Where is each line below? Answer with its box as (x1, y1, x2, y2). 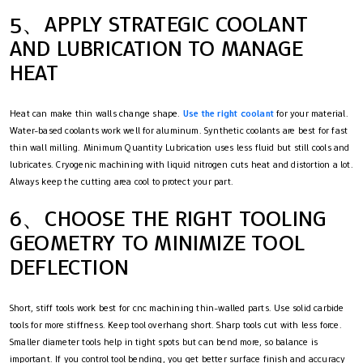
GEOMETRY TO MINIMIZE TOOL (10, 228, 305, 258)
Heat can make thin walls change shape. (10, 107, 183, 121)
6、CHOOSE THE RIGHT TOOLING (10, 203, 327, 234)
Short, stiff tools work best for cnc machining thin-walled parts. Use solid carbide (10, 301, 344, 315)
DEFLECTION (10, 252, 129, 283)
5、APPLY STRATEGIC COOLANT (10, 9, 308, 40)
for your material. (274, 107, 348, 121)
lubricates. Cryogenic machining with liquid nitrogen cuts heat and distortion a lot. (10, 158, 353, 172)
